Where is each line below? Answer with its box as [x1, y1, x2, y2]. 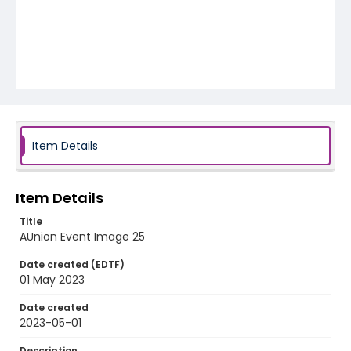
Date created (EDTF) [20, 258, 125, 271]
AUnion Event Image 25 [20, 229, 145, 244]
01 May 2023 [20, 272, 85, 288]
